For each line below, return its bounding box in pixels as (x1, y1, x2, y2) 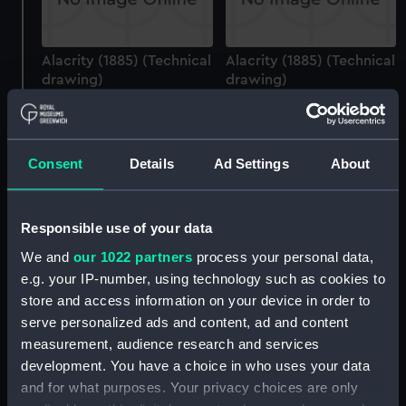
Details (130, 156, 174, 172)
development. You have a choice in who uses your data (21, 357, 370, 373)
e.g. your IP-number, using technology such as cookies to (21, 270, 385, 286)
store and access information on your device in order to (21, 292, 371, 308)
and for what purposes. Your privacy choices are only (21, 379, 358, 395)
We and (21, 248, 73, 265)
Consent (28, 156, 82, 172)
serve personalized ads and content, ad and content (21, 314, 348, 330)
